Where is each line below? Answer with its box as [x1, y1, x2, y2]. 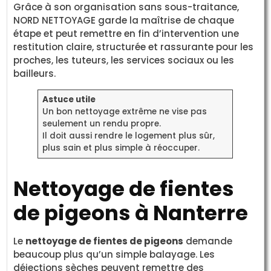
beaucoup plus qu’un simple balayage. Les [13, 247, 215, 261]
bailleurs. [13, 67, 56, 80]
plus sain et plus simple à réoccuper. [42, 142, 200, 154]
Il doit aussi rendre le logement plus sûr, [42, 129, 215, 142]
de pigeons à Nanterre [13, 198, 249, 227]
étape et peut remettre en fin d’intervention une [13, 27, 240, 40]
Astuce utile [42, 93, 96, 105]
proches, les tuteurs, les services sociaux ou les [13, 53, 235, 67]
